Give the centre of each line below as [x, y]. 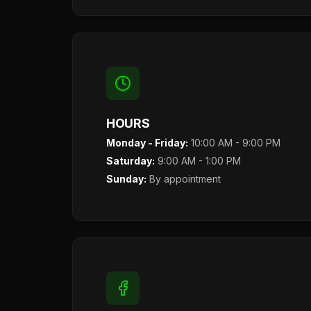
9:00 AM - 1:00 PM [198, 161]
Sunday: [126, 179]
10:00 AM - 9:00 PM [234, 143]
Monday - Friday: [147, 143]
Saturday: [131, 161]
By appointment [184, 179]
